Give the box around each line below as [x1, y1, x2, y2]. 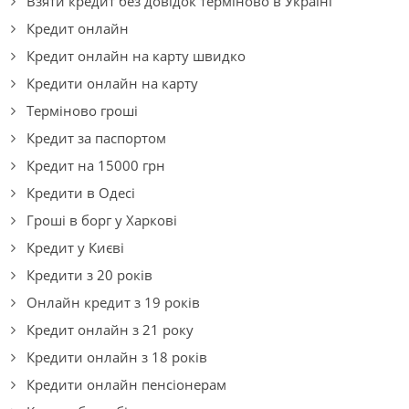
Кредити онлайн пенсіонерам [26, 375, 226, 394]
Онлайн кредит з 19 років [26, 293, 200, 312]
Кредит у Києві [26, 238, 124, 257]
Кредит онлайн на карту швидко [26, 47, 246, 66]
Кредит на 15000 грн [26, 156, 165, 175]
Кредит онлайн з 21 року [26, 320, 194, 340]
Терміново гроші [26, 101, 138, 121]
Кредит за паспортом [26, 129, 166, 148]
